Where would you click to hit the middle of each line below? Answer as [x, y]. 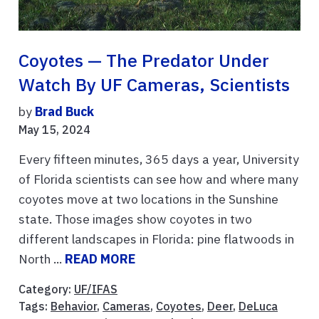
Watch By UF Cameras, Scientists [154, 85]
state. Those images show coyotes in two [135, 219]
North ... [42, 259]
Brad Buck [64, 112]
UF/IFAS [96, 289]
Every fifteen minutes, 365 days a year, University [159, 159]
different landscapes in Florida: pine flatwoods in [156, 239]
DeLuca [258, 307]
